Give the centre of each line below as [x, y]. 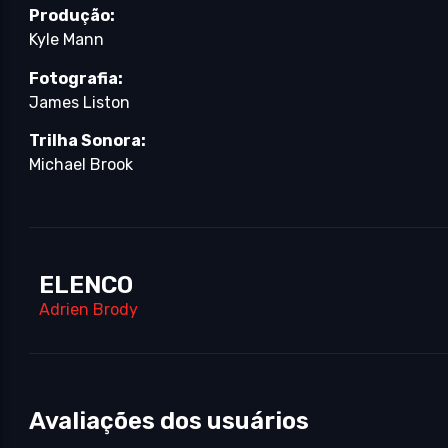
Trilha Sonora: [88, 141]
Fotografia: [76, 78]
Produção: [72, 16]
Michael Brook [81, 165]
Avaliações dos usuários [169, 420]
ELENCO [86, 284]
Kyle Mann [67, 40]
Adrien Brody [89, 309]
